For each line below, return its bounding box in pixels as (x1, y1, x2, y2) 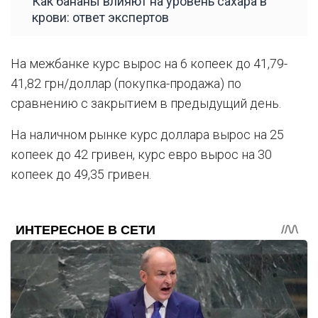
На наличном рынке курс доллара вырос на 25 (11, 126, 284, 142)
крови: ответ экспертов (32, 9, 169, 25)
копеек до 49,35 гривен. (11, 166, 151, 182)
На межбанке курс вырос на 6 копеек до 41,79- (11, 55, 287, 71)
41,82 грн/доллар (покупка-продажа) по (11, 75, 241, 91)
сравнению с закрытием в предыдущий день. (11, 95, 281, 111)
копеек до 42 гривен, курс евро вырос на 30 (11, 146, 272, 162)
